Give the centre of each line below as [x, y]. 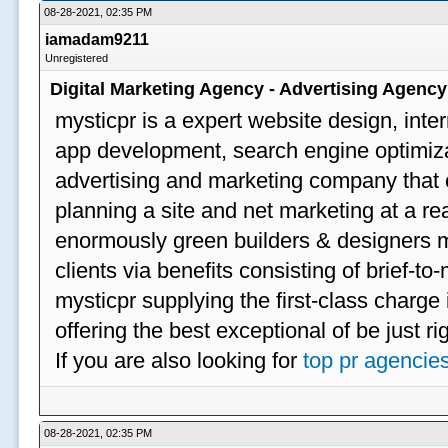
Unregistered [77, 58]
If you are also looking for [179, 360]
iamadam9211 [97, 39]
